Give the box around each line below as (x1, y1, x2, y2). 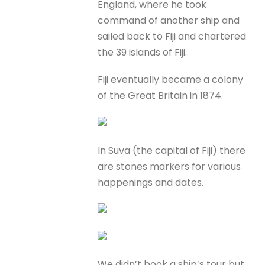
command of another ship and (98, 14, 240, 27)
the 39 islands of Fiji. (98, 46, 188, 59)
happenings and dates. (98, 175, 204, 189)
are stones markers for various (98, 159, 241, 173)
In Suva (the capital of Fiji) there (98, 143, 246, 157)
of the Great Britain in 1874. (98, 89, 224, 103)
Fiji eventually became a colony (98, 73, 244, 87)
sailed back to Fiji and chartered (98, 30, 247, 43)
